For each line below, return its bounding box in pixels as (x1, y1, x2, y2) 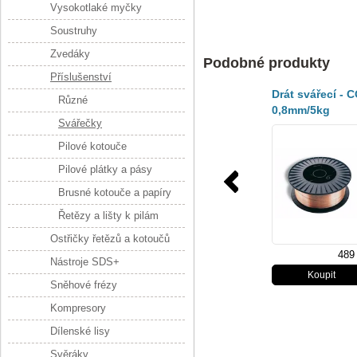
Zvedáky (50, 48, 90, 60)
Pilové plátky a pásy (58, 163, 152, 175)
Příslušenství (50, 71, 112, 83)
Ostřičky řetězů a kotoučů (50, 233, 170, 245)
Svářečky (58, 117, 102, 129)
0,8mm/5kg (272, 104, 330, 116)
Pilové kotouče (58, 140, 127, 152)
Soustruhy (50, 25, 97, 37)
